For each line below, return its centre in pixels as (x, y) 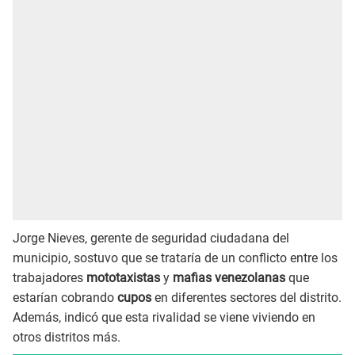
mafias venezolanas (229, 277)
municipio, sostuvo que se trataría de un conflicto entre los (175, 258)
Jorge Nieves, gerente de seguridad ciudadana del (151, 238)
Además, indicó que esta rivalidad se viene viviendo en (164, 317)
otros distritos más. (67, 337)
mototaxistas (123, 277)
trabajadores (50, 277)
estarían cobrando (65, 297)
